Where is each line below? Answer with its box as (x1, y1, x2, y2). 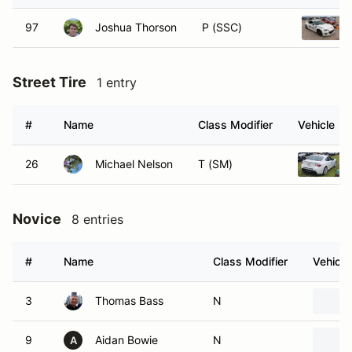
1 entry (97, 75, 137, 90)
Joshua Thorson (95, 20, 177, 34)
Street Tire (13, 74, 86, 90)
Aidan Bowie (95, 333, 158, 346)
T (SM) (198, 157, 233, 170)
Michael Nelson (95, 157, 173, 170)
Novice (13, 211, 61, 227)
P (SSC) (202, 20, 242, 34)
